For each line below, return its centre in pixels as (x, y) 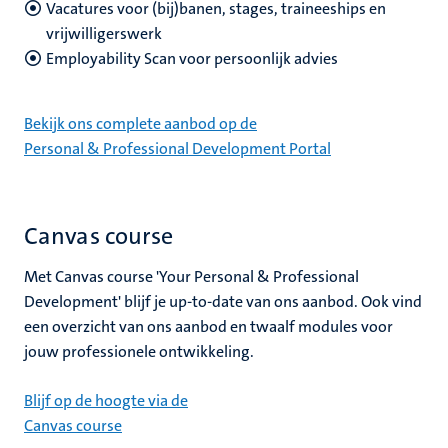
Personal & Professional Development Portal (177, 148)
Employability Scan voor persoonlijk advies (192, 58)
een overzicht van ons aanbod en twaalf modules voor (208, 326)
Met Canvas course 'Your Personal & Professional (191, 276)
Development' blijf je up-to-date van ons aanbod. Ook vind (223, 301)
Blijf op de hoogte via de (106, 400)
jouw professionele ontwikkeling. (139, 351)
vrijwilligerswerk (107, 33)
